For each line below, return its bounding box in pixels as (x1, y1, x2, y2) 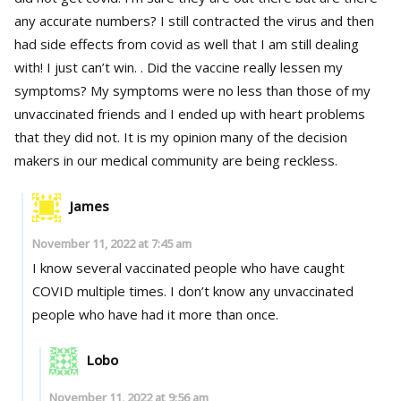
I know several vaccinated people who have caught (31, 258, 345, 277)
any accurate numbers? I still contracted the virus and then (14, 11, 160, 30)
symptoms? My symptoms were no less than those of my (14, 81, 90, 99)
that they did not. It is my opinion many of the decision (14, 127, 124, 146)
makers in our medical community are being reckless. (14, 150, 337, 169)
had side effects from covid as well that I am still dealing (14, 34, 359, 53)
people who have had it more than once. (31, 304, 278, 323)
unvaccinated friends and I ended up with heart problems (14, 104, 365, 123)
